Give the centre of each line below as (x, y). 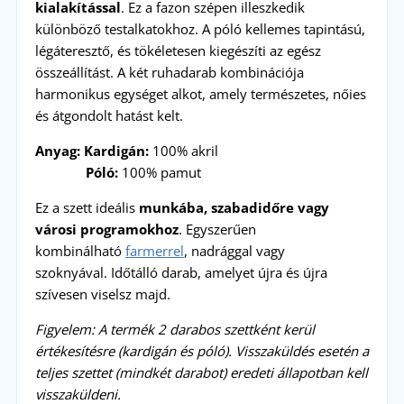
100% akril (183, 150)
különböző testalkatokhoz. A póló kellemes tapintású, (200, 28)
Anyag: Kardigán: (92, 150)
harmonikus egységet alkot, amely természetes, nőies (200, 93)
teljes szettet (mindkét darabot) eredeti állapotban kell (201, 372)
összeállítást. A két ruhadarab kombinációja (169, 72)
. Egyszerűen (217, 229)
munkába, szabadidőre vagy (234, 207)
